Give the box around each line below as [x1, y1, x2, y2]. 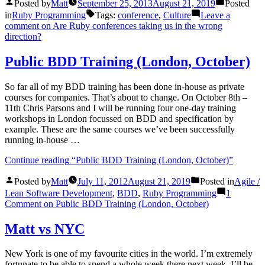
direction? [5, 31, 41, 41]
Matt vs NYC [5, 221, 85, 237]
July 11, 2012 [77, 176, 128, 186]
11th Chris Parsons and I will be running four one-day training [5, 102, 236, 113]
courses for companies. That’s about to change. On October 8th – [5, 92, 247, 102]
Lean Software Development [5, 188, 112, 198]
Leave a [201, 9, 230, 20]
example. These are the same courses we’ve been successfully [5, 124, 235, 134]
